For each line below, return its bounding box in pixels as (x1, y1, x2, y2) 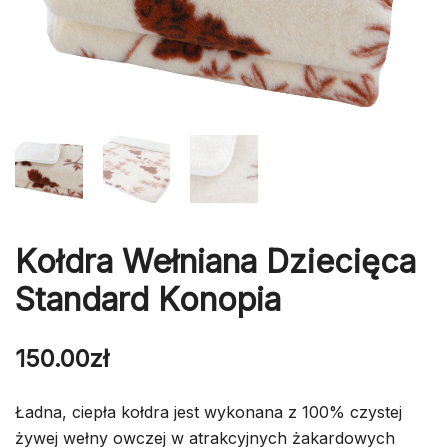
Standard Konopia (15, 279, 281, 319)
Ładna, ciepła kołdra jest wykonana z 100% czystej (15, 401, 402, 422)
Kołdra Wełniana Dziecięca (15, 241, 416, 281)
